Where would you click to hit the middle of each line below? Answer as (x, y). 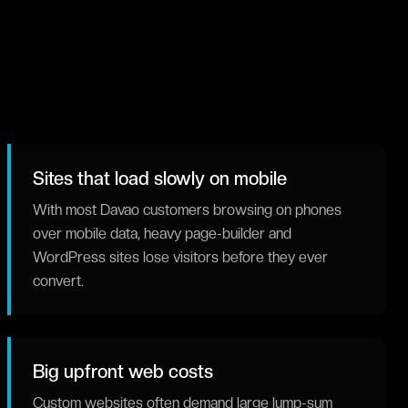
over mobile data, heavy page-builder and (162, 234)
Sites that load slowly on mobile (160, 178)
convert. (58, 281)
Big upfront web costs (123, 372)
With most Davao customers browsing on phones (187, 210)
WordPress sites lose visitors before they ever (180, 257)
